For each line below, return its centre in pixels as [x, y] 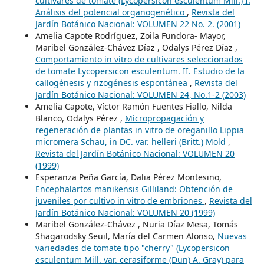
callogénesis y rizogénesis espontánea [112, 83]
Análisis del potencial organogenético [111, 12]
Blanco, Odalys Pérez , [80, 118]
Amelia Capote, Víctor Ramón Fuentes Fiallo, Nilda [133, 107]
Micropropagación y [164, 118]
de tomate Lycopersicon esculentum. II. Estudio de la [140, 71]
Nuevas [232, 236]
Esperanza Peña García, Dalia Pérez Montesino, [128, 177]
